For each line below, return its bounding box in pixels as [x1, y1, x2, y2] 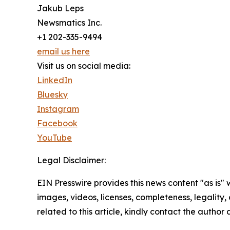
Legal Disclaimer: [37, 155, 106, 165]
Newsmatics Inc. [37, 17, 102, 28]
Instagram [37, 104, 79, 114]
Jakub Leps [37, 3, 84, 13]
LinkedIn [37, 75, 72, 85]
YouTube [37, 132, 72, 143]
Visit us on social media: [37, 61, 130, 71]
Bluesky [37, 89, 68, 100]
